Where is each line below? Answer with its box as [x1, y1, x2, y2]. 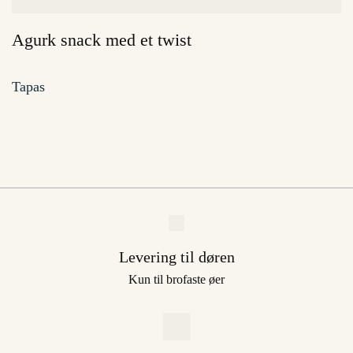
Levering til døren [118, 247, 235, 266]
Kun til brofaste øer [128, 272, 225, 286]
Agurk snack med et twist [12, 29, 191, 50]
